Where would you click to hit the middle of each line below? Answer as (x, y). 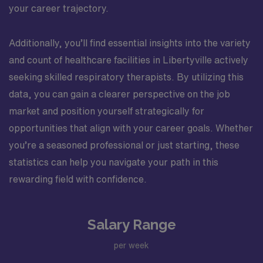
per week (131, 245)
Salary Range (131, 224)
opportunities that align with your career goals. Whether (131, 128)
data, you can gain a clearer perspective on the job (119, 94)
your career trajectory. (59, 8)
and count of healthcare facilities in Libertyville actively (129, 60)
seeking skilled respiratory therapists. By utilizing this (126, 77)
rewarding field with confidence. (78, 179)
